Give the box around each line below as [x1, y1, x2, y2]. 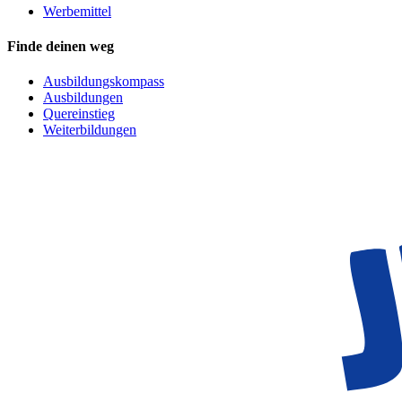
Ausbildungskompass [43, 74, 164, 90]
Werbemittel [43, 3, 111, 19]
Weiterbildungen [43, 122, 136, 138]
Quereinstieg [43, 106, 115, 122]
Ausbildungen [43, 90, 123, 106]
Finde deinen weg [7, 38, 114, 54]
